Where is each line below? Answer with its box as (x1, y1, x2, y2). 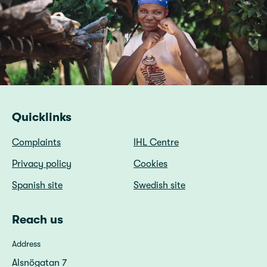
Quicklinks (12, 110, 72, 124)
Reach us (12, 213, 63, 226)
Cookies (133, 159, 167, 169)
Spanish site (12, 180, 63, 191)
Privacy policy (12, 159, 72, 169)
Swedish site (133, 180, 185, 191)
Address (12, 239, 41, 249)
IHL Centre (133, 137, 179, 148)
